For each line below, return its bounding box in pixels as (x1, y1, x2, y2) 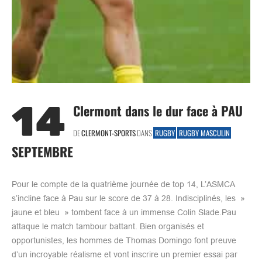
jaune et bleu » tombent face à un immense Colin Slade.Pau (12, 207, 236, 217)
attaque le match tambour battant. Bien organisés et (12, 221, 204, 231)
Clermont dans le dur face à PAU (73, 101, 243, 120)
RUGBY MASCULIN (178, 126, 230, 139)
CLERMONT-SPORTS (81, 126, 136, 139)
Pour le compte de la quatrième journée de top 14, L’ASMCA (12, 179, 235, 189)
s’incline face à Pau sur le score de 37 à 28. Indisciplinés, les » (12, 193, 245, 203)
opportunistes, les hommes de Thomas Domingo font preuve (12, 235, 236, 245)
